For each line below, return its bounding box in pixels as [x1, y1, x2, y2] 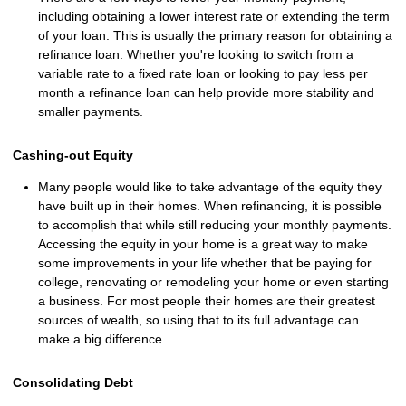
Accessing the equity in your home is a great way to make [38, 237, 368, 252]
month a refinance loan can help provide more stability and [38, 84, 374, 100]
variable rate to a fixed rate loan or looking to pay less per [38, 65, 368, 81]
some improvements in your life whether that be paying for [38, 256, 372, 271]
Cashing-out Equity [13, 148, 133, 163]
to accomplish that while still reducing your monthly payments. [38, 217, 391, 233]
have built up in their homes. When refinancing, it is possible [38, 198, 382, 214]
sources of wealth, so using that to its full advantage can [38, 313, 359, 328]
